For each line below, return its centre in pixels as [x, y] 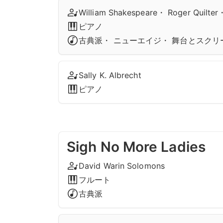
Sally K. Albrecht [110, 75]
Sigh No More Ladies [136, 147]
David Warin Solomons [122, 166]
